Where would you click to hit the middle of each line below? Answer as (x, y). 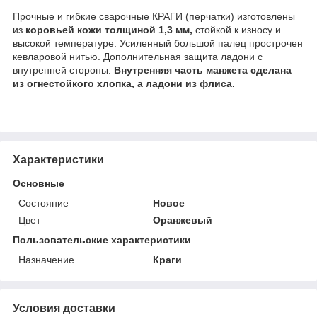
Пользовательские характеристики (102, 240)
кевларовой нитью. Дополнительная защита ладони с (138, 56)
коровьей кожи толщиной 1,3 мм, (110, 29)
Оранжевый (183, 220)
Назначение (46, 259)
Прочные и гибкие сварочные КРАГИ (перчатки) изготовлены (154, 16)
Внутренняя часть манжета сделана (203, 70)
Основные (39, 183)
